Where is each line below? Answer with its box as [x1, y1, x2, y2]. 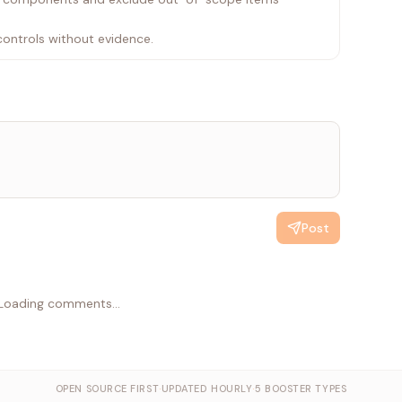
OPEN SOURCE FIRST [55, 382, 160, 395]
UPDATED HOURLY [161, 382, 253, 395]
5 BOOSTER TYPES [254, 382, 347, 395]
